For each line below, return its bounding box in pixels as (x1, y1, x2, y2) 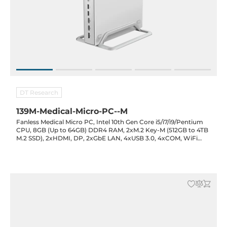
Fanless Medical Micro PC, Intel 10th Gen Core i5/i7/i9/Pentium (16, 118, 203, 126)
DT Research (20, 89, 58, 96)
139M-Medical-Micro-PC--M (16, 106, 128, 116)
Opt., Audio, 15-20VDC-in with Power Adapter (16, 142, 155, 150)
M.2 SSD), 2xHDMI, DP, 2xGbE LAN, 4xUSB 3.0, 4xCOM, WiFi (16, 134, 198, 142)
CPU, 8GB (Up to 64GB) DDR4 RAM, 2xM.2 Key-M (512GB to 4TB (16, 126, 208, 134)
